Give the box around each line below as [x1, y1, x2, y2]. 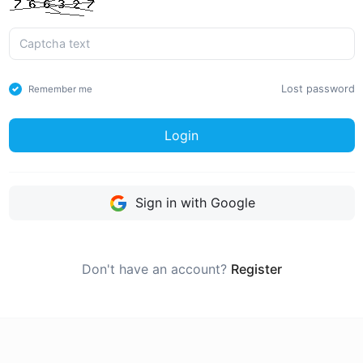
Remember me [28, 83, 92, 95]
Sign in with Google [130, 194, 255, 211]
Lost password [280, 83, 355, 96]
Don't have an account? [81, 261, 231, 278]
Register [230, 261, 282, 278]
